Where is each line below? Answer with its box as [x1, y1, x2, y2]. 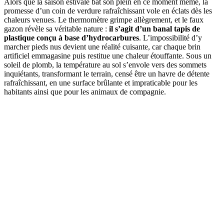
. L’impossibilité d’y [139, 33, 202, 42]
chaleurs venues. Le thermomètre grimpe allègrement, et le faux [4, 15, 203, 24]
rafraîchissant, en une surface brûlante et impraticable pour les [4, 78, 197, 87]
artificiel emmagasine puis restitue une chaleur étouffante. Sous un [4, 51, 211, 60]
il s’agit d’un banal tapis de [109, 24, 200, 33]
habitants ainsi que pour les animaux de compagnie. [4, 87, 166, 96]
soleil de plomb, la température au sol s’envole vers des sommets [4, 60, 206, 69]
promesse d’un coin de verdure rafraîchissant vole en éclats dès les [4, 6, 212, 15]
